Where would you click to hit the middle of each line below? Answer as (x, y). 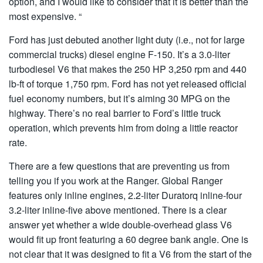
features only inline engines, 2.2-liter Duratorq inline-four (125, 195)
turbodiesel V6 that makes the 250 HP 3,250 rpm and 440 (128, 69)
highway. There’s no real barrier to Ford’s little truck (115, 113)
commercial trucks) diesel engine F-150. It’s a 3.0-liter (119, 54)
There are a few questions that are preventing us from (119, 166)
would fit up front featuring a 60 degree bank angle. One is (129, 239)
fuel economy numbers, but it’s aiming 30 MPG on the (119, 98)
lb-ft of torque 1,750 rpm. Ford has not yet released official (128, 84)
